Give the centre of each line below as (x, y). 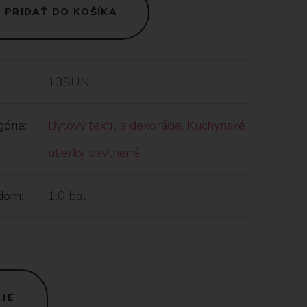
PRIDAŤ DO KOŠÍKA (61, 12)
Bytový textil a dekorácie (114, 125)
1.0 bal (67, 196)
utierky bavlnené (94, 152)
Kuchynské (216, 125)
